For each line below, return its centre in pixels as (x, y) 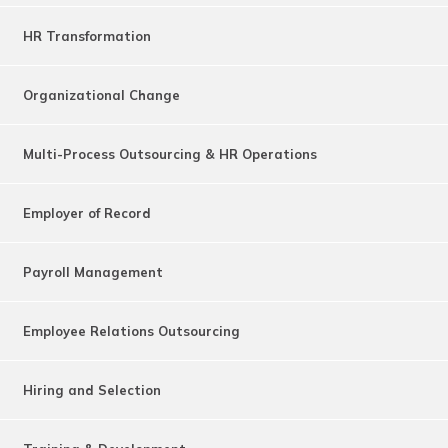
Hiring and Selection (92, 389)
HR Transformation (87, 35)
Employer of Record (87, 212)
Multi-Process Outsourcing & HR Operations (170, 153)
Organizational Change (101, 94)
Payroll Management (93, 271)
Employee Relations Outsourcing (131, 330)
